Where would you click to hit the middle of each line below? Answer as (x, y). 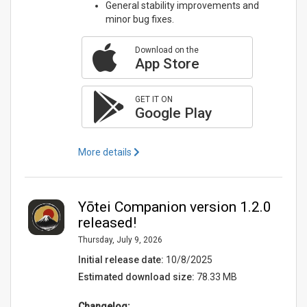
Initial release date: (121, 259)
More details (106, 152)
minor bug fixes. (139, 19)
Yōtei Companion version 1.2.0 (174, 207)
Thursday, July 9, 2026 (120, 240)
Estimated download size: (136, 277)
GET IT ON (153, 99)
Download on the (167, 50)
